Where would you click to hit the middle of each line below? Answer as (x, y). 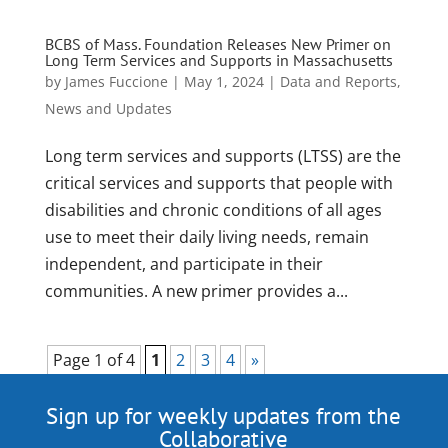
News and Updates (108, 108)
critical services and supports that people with (218, 183)
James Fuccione (116, 81)
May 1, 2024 (223, 81)
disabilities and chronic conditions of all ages (213, 210)
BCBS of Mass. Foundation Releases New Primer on (217, 44)
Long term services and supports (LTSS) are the (222, 156)
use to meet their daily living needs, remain (206, 237)
